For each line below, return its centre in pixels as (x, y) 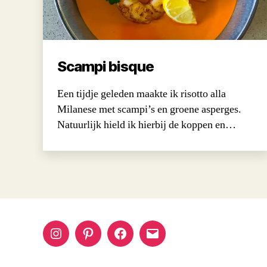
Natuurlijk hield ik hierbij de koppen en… (147, 125)
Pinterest (109, 241)
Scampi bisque (106, 66)
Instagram (79, 241)
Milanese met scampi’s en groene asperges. (149, 109)
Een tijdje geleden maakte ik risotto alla (142, 94)
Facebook (144, 241)
